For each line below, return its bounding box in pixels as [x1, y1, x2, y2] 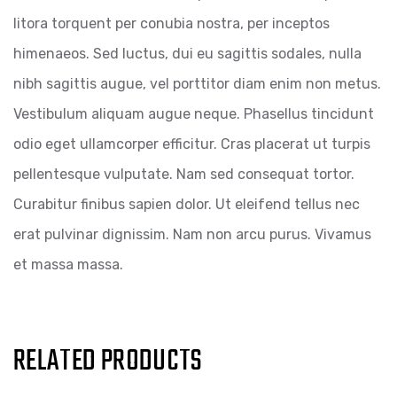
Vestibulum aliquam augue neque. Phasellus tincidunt [13, 105, 374, 122]
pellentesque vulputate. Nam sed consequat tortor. [13, 165, 354, 183]
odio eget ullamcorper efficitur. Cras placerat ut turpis [13, 135, 370, 152]
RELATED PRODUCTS [13, 339, 203, 385]
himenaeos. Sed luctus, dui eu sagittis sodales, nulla [13, 44, 362, 62]
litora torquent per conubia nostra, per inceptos [13, 14, 330, 32]
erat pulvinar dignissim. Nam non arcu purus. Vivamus [13, 225, 371, 243]
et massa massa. [13, 255, 123, 273]
